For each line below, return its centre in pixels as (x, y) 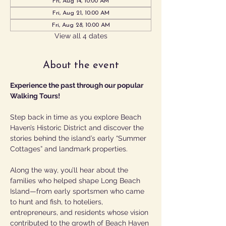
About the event (81, 66)
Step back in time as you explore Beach (77, 117)
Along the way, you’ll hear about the (70, 170)
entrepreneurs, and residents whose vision (80, 212)
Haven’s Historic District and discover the (78, 128)
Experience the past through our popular (77, 85)
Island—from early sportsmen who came (78, 191)
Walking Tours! (35, 96)
